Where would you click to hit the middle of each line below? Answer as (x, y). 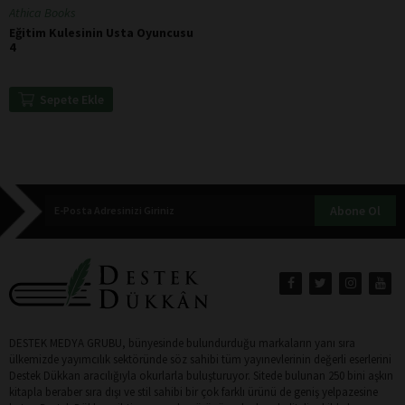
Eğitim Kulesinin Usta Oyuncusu (101, 32)
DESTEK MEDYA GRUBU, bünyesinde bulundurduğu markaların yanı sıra (182, 343)
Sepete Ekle (71, 99)
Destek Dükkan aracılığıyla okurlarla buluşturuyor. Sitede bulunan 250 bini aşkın (201, 375)
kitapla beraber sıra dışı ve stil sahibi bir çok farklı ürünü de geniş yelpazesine (193, 391)
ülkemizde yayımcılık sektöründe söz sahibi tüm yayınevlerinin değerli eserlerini (200, 359)
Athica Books (42, 12)
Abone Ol (355, 210)
